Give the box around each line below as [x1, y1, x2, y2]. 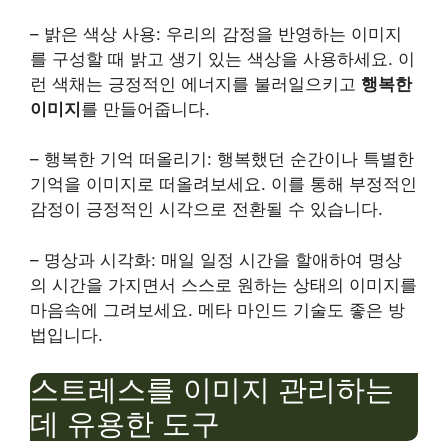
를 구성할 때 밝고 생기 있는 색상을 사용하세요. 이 [30, 48, 415, 69]
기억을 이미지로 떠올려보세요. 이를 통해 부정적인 [30, 174, 417, 195]
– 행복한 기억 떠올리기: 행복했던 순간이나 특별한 [30, 149, 414, 170]
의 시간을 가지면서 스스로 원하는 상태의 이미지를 [30, 274, 417, 295]
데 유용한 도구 [30, 406, 220, 442]
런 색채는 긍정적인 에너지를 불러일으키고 [30, 73, 361, 94]
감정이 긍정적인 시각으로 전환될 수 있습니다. [30, 199, 383, 220]
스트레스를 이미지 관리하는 [30, 372, 394, 408]
